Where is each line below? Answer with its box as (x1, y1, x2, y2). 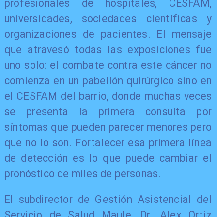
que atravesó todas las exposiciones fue (4, 43, 212, 56)
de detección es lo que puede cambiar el (4, 152, 212, 164)
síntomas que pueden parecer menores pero (4, 121, 212, 133)
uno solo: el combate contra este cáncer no (4, 59, 212, 71)
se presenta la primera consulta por (4, 105, 212, 118)
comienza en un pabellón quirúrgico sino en (4, 74, 212, 87)
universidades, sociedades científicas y (4, 12, 212, 25)
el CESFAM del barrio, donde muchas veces (4, 90, 212, 102)
